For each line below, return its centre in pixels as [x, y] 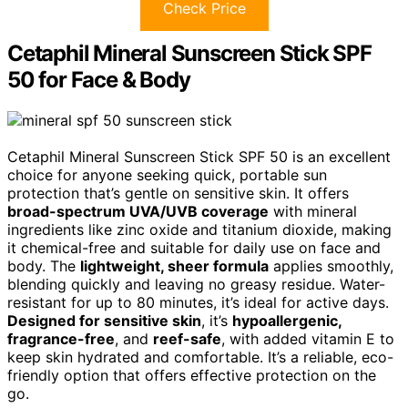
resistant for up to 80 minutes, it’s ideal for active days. [198, 302]
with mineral [313, 211]
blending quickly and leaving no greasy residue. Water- [196, 284]
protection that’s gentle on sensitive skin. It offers [178, 193]
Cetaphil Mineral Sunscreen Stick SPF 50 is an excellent [199, 156]
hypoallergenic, [287, 320]
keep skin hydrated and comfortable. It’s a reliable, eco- [200, 357]
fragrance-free [61, 338]
